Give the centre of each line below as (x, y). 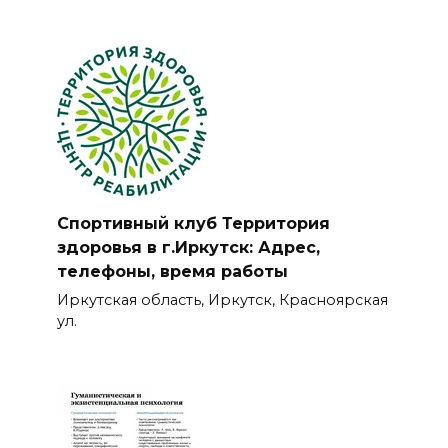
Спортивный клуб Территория (193, 223)
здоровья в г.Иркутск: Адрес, (188, 247)
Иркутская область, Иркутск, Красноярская (222, 300)
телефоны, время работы (172, 271)
